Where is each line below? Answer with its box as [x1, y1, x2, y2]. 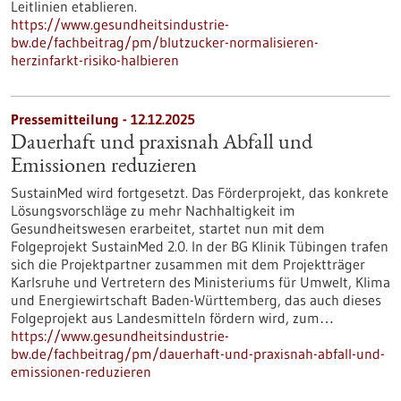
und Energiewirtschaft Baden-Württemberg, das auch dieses [11, 291, 381, 309]
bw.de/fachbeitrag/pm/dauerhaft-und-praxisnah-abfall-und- [11, 345, 385, 363]
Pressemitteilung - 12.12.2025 [11, 110, 195, 128]
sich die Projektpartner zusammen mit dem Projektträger [11, 255, 365, 273]
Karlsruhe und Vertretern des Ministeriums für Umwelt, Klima [11, 273, 390, 291]
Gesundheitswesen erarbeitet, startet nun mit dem [11, 219, 325, 237]
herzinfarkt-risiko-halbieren [11, 51, 179, 69]
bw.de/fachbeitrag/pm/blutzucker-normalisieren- [11, 33, 319, 51]
